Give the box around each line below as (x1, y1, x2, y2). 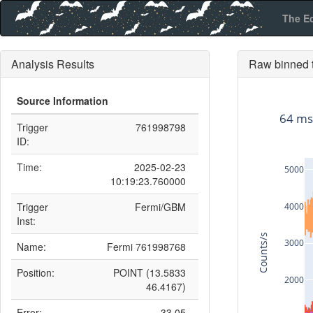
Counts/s (256, 231, 270, 273)
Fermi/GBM (135, 200, 186, 214)
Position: (17, 265, 54, 279)
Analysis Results (11, 56, 94, 72)
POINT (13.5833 (113, 265, 186, 279)
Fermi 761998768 (107, 240, 186, 254)
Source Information (17, 94, 108, 108)
